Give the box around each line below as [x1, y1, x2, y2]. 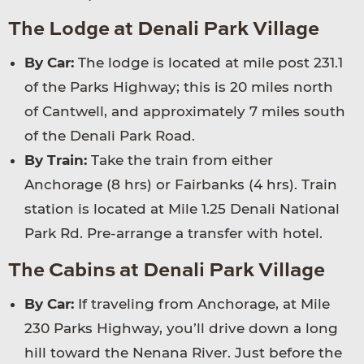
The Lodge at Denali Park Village [8, 20, 319, 41]
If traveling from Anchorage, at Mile [74, 296, 330, 313]
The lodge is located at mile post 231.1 [78, 54, 343, 71]
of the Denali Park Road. [24, 128, 195, 145]
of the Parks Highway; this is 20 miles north [24, 79, 333, 96]
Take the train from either [87, 152, 273, 169]
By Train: [24, 152, 87, 169]
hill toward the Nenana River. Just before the [24, 344, 342, 362]
